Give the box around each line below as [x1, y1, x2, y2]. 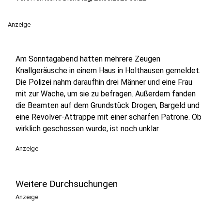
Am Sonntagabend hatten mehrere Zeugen [15, 54, 160, 63]
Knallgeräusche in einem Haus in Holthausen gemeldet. [15, 66, 201, 75]
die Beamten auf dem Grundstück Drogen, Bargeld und [15, 101, 200, 110]
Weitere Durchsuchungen [15, 178, 118, 189]
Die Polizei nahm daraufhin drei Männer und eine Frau [15, 77, 192, 87]
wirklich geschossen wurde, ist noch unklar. [15, 124, 160, 133]
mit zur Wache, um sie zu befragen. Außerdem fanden [15, 89, 196, 98]
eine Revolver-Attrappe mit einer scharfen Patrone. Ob [15, 112, 201, 122]
